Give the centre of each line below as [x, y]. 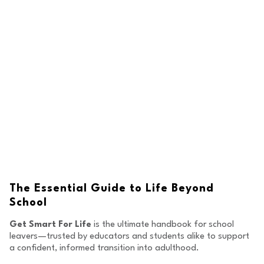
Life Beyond [180, 189]
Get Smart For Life [50, 225]
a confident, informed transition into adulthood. [104, 248]
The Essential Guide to [77, 189]
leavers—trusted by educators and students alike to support [129, 237]
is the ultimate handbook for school [163, 225]
